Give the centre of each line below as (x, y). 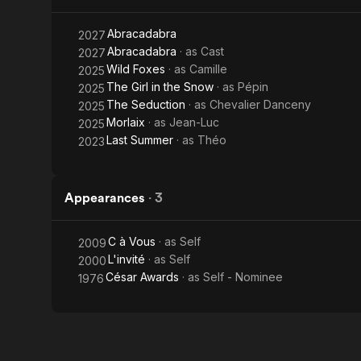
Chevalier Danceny (260, 104)
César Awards (142, 277)
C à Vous (132, 241)
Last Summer (140, 140)
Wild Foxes (136, 69)
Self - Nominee (243, 277)
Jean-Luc (194, 122)
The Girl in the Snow (160, 87)
